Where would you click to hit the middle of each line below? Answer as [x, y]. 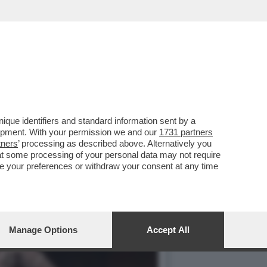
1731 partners [186, 132]
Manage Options [43, 230]
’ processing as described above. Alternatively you [115, 143]
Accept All [168, 230]
